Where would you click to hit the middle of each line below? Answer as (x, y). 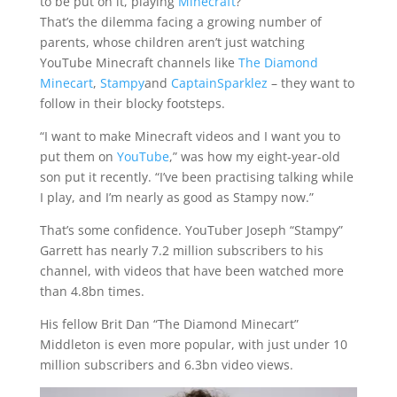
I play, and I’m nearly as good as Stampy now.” (176, 197)
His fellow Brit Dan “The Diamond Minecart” (169, 324)
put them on (76, 156)
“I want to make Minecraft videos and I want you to (190, 136)
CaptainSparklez (219, 83)
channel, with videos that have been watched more (191, 271)
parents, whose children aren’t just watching (172, 42)
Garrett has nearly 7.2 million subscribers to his (181, 250)
